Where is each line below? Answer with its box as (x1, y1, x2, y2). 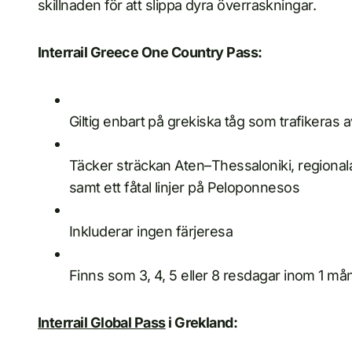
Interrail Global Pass (38, 314, 166, 332)
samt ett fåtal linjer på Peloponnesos (69, 179, 300, 196)
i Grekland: (165, 314, 238, 332)
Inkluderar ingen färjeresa (69, 223, 233, 240)
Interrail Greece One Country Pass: (38, 44, 262, 61)
